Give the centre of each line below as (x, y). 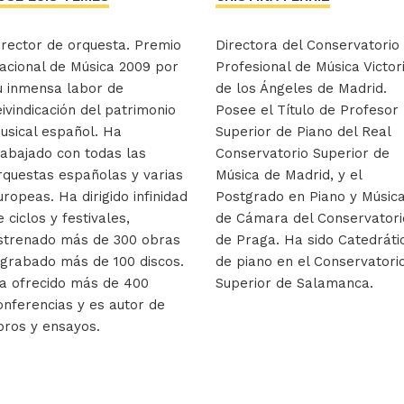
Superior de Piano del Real (303, 132)
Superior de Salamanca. (294, 284)
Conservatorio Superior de (303, 154)
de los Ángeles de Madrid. (301, 89)
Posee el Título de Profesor (307, 110)
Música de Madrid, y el (289, 175)
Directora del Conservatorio (308, 46)
